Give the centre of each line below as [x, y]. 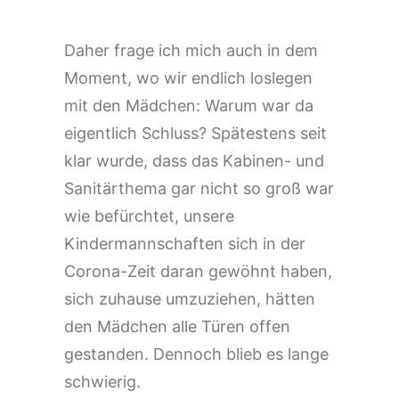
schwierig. [102, 382]
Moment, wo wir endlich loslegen [188, 78]
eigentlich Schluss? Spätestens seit [195, 133]
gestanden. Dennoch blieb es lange [196, 354]
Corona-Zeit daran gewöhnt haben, [198, 271]
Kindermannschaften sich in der [185, 244]
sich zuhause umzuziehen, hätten [190, 299]
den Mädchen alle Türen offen [177, 326]
